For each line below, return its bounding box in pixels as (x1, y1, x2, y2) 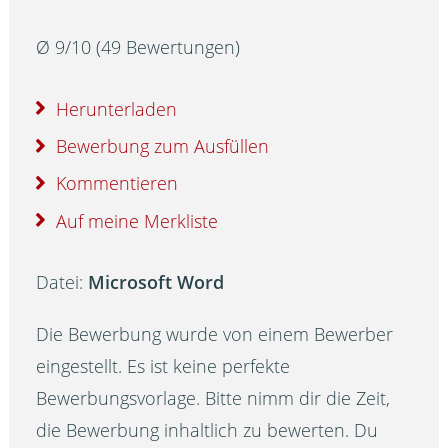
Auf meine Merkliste (56, 208, 219, 233)
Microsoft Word (88, 270, 225, 295)
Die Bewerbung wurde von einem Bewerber (36, 322, 394, 347)
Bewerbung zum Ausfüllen (56, 133, 270, 158)
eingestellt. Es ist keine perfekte (36, 354, 291, 379)
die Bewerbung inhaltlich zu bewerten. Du (36, 418, 379, 443)
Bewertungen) (121, 35, 241, 60)
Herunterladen (56, 96, 178, 121)
